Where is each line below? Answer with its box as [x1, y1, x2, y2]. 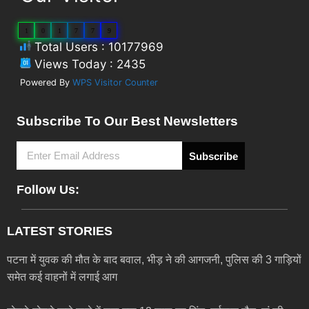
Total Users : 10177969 [30, 40, 163, 54]
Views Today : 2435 [30, 57, 146, 72]
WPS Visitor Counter [72, 77, 158, 88]
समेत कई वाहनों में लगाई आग [7, 271, 117, 283]
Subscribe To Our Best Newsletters [16, 114, 238, 129]
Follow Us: [16, 183, 79, 197]
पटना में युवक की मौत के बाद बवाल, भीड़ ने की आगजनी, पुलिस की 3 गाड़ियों [7, 254, 301, 266]
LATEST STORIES [7, 224, 112, 239]
